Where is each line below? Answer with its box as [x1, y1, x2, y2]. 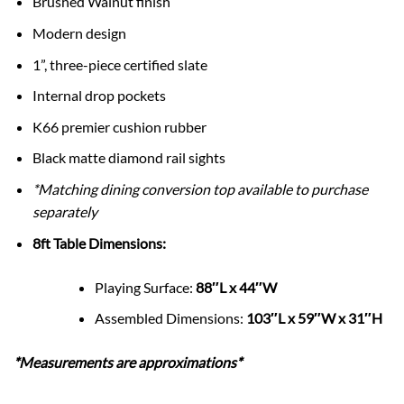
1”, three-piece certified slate [32, 55, 207, 73]
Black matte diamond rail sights [32, 149, 225, 167]
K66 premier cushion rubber [32, 117, 207, 135]
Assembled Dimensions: [94, 309, 246, 327]
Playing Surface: [94, 278, 196, 296]
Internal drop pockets [32, 87, 166, 105]
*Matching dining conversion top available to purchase [32, 180, 368, 198]
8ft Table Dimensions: [32, 234, 166, 252]
